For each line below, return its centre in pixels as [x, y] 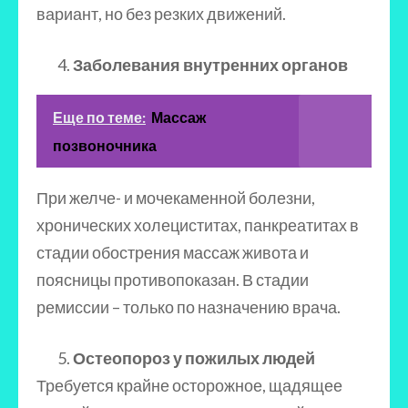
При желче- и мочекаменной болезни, [176, 198]
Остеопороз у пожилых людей [194, 358]
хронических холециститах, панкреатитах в [198, 225]
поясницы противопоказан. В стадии [173, 280]
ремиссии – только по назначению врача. [189, 307]
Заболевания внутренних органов [210, 65]
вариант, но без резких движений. [161, 14]
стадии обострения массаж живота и [173, 252]
